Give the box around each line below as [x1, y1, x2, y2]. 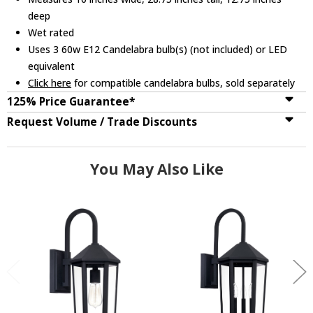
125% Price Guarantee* [7, 94, 135, 109]
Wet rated [28, 25, 75, 39]
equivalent [28, 59, 75, 73]
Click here [28, 75, 72, 89]
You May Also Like [89, 159, 224, 179]
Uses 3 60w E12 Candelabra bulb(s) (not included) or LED [28, 42, 288, 56]
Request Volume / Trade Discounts [7, 114, 197, 129]
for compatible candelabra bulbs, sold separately [71, 75, 296, 89]
